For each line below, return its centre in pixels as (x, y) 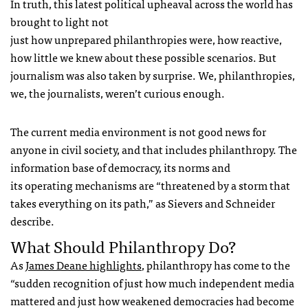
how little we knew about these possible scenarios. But (143, 57)
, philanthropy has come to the (216, 265)
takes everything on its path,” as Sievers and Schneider (143, 203)
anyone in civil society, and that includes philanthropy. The (154, 150)
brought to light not (59, 22)
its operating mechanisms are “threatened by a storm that (150, 185)
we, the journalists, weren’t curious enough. (118, 93)
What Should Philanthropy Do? (123, 246)
